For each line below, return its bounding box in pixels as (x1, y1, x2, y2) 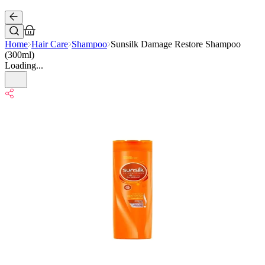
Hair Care (31, 39, 68, 49)
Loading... (5, 60, 43, 70)
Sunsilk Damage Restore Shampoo (111, 39, 241, 49)
